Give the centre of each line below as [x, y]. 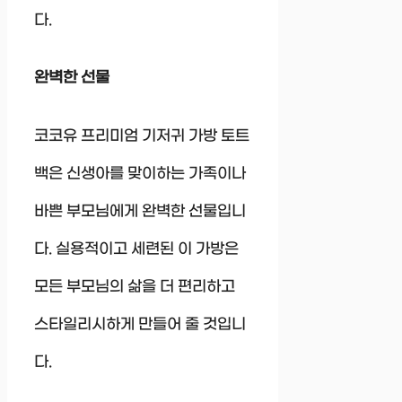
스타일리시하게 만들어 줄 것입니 [140, 324]
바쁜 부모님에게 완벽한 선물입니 [140, 211]
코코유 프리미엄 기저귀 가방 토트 [142, 136]
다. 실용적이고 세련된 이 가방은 [136, 249]
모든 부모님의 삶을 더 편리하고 [135, 287]
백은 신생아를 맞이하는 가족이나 [140, 174]
